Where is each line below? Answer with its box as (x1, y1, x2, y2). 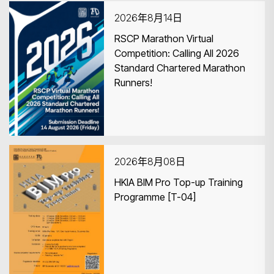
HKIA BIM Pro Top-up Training (114, 176, 243, 188)
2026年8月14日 (114, 12, 182, 24)
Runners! (114, 76, 152, 89)
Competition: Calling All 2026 (114, 47, 239, 59)
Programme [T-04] (114, 191, 196, 203)
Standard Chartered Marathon (114, 62, 245, 74)
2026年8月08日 (114, 155, 185, 168)
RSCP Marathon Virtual (114, 32, 213, 45)
